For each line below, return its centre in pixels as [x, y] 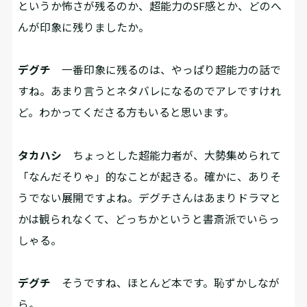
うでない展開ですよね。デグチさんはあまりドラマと [150, 197]
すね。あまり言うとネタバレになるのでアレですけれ [150, 91]
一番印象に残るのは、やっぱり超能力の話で [166, 70]
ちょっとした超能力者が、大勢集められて [172, 155]
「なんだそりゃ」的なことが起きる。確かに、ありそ [150, 176]
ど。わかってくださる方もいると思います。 [126, 112]
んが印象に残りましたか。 [84, 27]
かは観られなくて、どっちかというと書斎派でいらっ [149, 219]
